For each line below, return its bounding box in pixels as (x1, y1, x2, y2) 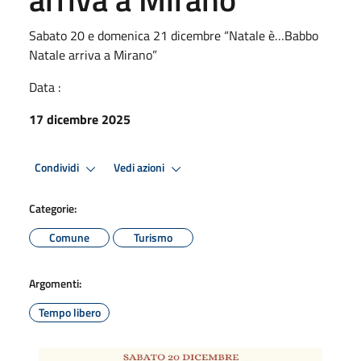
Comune (49, 228, 89, 246)
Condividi (35, 159, 81, 177)
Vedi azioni (114, 159, 167, 177)
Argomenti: (29, 274, 81, 292)
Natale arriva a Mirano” (29, 44, 157, 64)
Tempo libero (38, 303, 101, 321)
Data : (29, 77, 60, 97)
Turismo (134, 228, 172, 246)
